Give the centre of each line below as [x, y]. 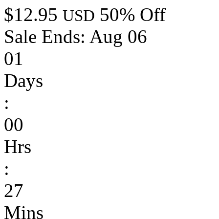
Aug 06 [118, 37]
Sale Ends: [47, 37]
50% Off [133, 15]
